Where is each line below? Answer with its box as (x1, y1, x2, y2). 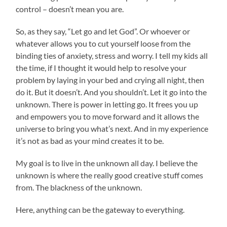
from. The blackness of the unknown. (16, 182, 142, 192)
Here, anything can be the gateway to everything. (16, 204, 185, 214)
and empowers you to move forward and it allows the (16, 111, 200, 121)
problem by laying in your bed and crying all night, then (16, 74, 205, 85)
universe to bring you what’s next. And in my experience (16, 123, 209, 133)
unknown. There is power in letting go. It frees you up (16, 99, 199, 109)
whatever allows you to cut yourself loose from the (16, 38, 191, 48)
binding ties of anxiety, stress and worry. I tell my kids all (16, 50, 208, 60)
